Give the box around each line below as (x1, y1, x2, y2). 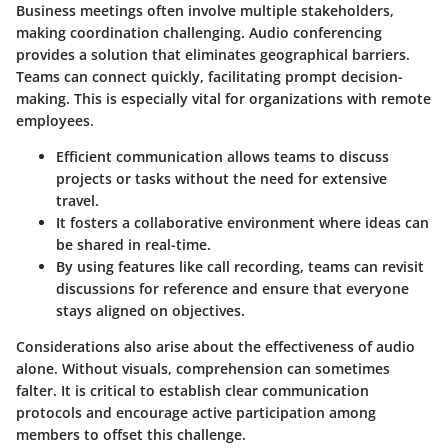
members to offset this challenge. (16, 425, 246, 445)
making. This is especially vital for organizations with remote (16, 89, 431, 109)
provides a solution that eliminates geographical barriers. (16, 45, 410, 65)
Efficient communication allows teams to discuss (56, 147, 389, 167)
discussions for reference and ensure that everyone (56, 279, 409, 299)
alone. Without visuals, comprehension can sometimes (16, 359, 390, 379)
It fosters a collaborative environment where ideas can (56, 213, 429, 233)
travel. (56, 191, 99, 211)
